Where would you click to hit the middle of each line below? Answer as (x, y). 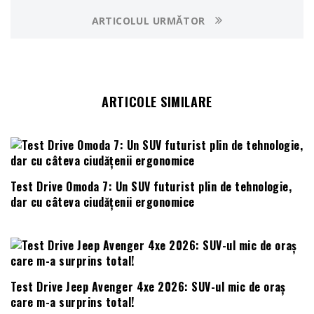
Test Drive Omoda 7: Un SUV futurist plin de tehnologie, (151, 186)
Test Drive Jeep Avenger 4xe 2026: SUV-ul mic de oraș (148, 286)
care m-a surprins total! (73, 302)
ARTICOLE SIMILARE (157, 102)
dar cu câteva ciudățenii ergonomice (103, 202)
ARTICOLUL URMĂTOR (150, 21)
